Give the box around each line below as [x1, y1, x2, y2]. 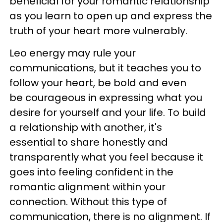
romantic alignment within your [9, 180, 166, 194]
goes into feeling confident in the [9, 165, 173, 179]
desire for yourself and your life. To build [9, 106, 206, 119]
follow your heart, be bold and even [9, 76, 186, 90]
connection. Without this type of [9, 195, 167, 209]
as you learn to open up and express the [9, 9, 212, 23]
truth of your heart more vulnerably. [9, 24, 192, 38]
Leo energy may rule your [9, 46, 136, 60]
